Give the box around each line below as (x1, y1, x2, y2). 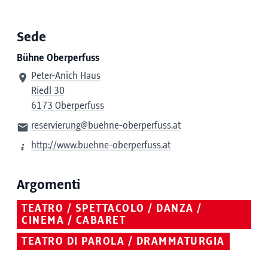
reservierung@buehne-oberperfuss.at (31, 120, 181, 131)
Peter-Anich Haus (31, 71, 100, 81)
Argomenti (17, 178, 80, 193)
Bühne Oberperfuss (17, 53, 99, 63)
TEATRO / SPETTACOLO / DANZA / (22, 203, 202, 215)
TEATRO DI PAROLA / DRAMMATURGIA (22, 235, 225, 248)
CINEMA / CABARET (22, 215, 126, 227)
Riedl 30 (31, 86, 65, 96)
